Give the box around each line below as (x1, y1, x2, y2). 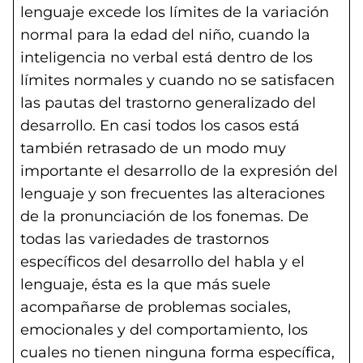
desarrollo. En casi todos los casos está (20, 117, 300, 135)
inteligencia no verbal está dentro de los (20, 49, 313, 66)
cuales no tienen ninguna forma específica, (20, 344, 335, 361)
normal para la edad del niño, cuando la (20, 26, 310, 44)
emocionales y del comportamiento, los (20, 321, 308, 339)
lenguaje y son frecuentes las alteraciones (20, 185, 325, 203)
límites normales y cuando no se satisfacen (20, 71, 335, 89)
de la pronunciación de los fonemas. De (20, 207, 309, 225)
